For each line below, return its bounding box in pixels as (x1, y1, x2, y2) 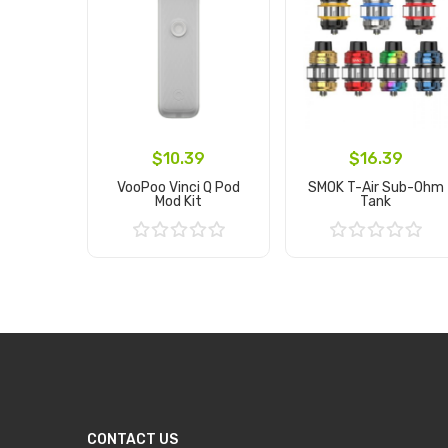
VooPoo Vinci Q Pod (116, 178, 240, 196)
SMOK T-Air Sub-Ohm (307, 178, 444, 196)
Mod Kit (154, 192, 202, 210)
